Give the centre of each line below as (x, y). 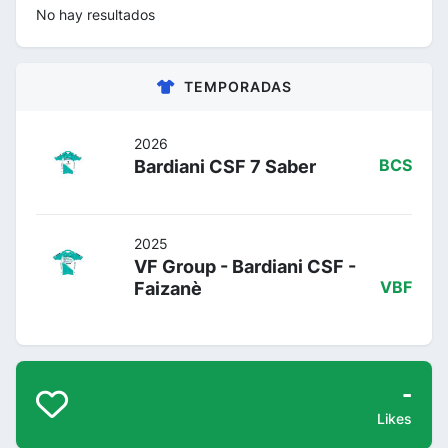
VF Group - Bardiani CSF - (245, 266)
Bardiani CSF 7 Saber (225, 166)
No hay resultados (95, 14)
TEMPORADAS (237, 86)
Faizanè (168, 288)
